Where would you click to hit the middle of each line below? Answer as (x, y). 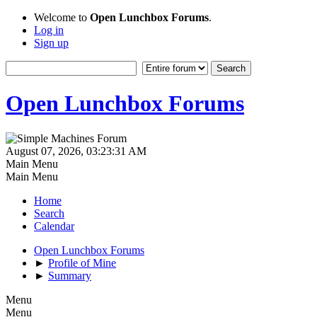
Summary (70, 275)
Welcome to (62, 17)
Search (49, 213)
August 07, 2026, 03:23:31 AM (76, 151)
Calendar (54, 226)
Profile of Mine (82, 263)
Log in (49, 30)
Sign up (51, 43)
